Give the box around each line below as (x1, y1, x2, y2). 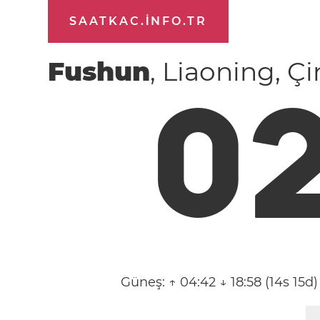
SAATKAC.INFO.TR (69, 14, 208, 28)
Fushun (48, 56, 151, 87)
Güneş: (120, 274, 169, 290)
